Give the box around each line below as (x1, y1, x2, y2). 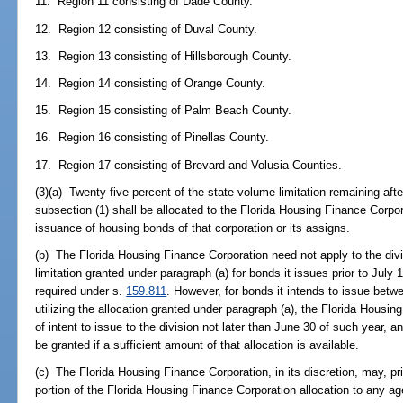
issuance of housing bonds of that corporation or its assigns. (35, 220, 351, 235)
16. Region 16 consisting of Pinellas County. (35, 130, 270, 145)
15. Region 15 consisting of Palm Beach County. (35, 103, 292, 118)
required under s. (35, 284, 127, 299)
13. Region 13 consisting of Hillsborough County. (35, 49, 292, 63)
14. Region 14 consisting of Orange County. (35, 76, 266, 90)
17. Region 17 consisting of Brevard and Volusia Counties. (35, 157, 343, 172)
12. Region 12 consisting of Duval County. (35, 22, 258, 36)
